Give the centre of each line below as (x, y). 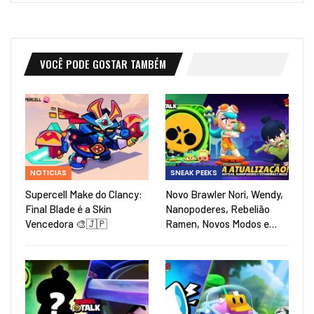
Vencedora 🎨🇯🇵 (66, 223)
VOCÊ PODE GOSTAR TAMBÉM (103, 63)
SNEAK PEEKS (194, 172)
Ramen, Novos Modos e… (221, 223)
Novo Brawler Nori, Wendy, (224, 194)
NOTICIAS (48, 172)
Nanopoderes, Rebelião (218, 209)
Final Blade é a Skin (68, 209)
